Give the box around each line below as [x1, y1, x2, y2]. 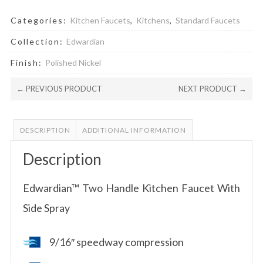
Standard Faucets [175, 15, 240, 25]
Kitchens [136, 15, 170, 25]
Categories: [10, 15, 70, 25]
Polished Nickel [45, 57, 101, 68]
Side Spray [22, 201, 70, 214]
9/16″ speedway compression [49, 235, 184, 248]
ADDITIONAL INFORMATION [82, 125, 186, 134]
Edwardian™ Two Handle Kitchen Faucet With [22, 181, 241, 194]
